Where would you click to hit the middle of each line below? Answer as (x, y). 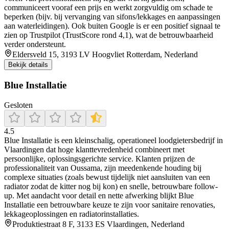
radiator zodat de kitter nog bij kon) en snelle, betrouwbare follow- (111, 186)
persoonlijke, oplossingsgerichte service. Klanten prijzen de (99, 158)
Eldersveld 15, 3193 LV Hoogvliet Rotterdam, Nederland (105, 55)
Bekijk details (28, 65)
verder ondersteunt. (35, 44)
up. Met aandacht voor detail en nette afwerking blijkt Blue (99, 195)
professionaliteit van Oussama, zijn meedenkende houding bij (103, 168)
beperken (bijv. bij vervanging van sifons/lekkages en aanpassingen (112, 17)
